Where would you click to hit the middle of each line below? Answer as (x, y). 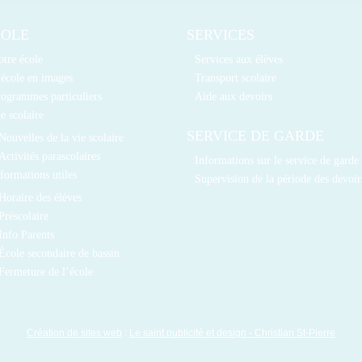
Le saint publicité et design (188, 333)
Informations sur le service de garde (277, 160)
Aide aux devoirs (234, 96)
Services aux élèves (239, 59)
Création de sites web (74, 333)
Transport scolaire (236, 78)
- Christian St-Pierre (291, 333)
